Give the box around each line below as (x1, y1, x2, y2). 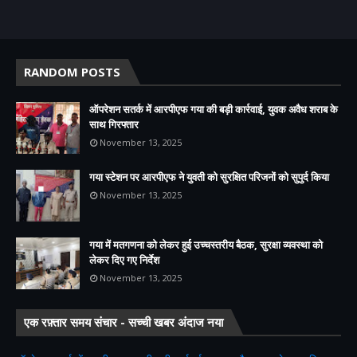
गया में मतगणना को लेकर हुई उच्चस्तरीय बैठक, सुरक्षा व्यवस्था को (89, 237, 323, 252)
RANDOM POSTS (24, 63, 120, 80)
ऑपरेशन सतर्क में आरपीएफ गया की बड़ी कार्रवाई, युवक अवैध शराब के (89, 101, 338, 116)
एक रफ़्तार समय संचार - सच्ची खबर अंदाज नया (24, 313, 223, 330)
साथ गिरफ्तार (89, 116, 139, 131)
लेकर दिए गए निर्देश (89, 252, 159, 267)
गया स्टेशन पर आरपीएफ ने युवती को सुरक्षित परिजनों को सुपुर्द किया (89, 169, 329, 184)
